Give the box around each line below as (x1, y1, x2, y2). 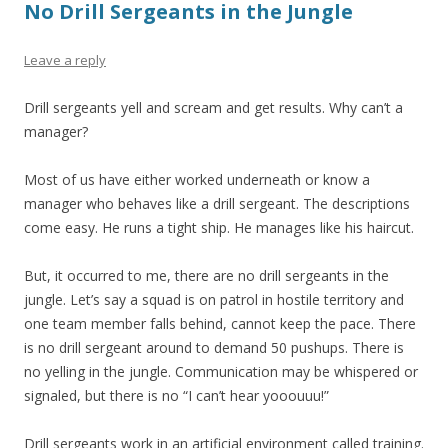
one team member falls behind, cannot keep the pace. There (24, 314, 416, 333)
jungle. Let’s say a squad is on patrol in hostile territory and (24, 290, 404, 309)
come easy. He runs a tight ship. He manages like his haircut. (24, 218, 414, 237)
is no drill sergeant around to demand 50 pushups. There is (24, 338, 404, 357)
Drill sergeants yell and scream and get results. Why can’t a (24, 98, 403, 117)
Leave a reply (24, 51, 106, 69)
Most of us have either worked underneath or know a (24, 170, 370, 189)
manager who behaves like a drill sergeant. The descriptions (24, 194, 410, 213)
